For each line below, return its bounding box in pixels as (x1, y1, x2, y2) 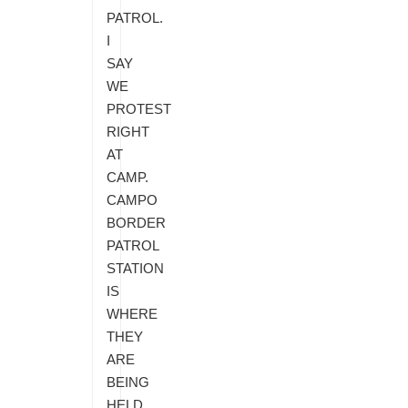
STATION (107, 260, 164, 276)
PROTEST (107, 100, 171, 117)
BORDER (107, 214, 166, 230)
